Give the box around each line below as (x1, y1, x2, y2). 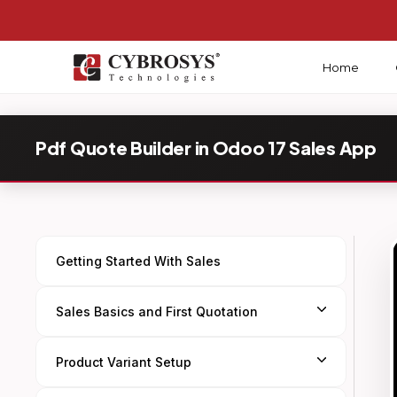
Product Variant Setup (56, 354, 191, 370)
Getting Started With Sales (56, 253, 221, 269)
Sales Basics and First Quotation (56, 304, 258, 319)
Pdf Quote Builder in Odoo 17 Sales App (35, 136, 377, 159)
